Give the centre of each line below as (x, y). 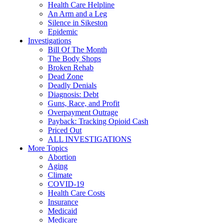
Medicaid (62, 211)
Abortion (62, 157)
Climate (60, 175)
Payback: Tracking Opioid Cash (98, 121)
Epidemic (63, 32)
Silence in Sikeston (78, 23)
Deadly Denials (72, 85)
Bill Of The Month (77, 50)
